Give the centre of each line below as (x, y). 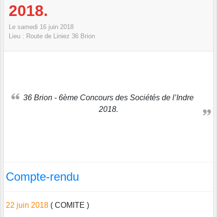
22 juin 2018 (27, 205)
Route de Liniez (48, 36)
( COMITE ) (69, 205)
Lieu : (17, 36)
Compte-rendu (42, 177)
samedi (29, 27)
